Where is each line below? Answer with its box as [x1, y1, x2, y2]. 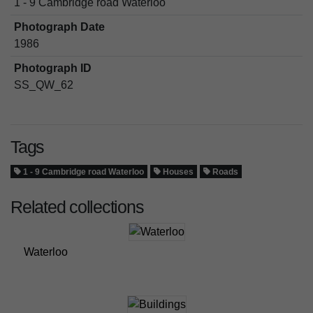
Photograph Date [13, 20, 105, 33]
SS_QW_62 [13, 78, 73, 91]
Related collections [10, 196, 144, 217]
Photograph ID [13, 61, 92, 74]
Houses [161, 166, 194, 177]
